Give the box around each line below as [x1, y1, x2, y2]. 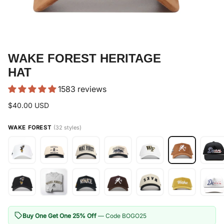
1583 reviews [58, 84, 106, 94]
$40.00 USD [8, 101, 49, 110]
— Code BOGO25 [96, 211, 146, 219]
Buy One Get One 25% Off [22, 211, 96, 219]
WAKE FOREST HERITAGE [8, 51, 161, 65]
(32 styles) [53, 124, 81, 131]
